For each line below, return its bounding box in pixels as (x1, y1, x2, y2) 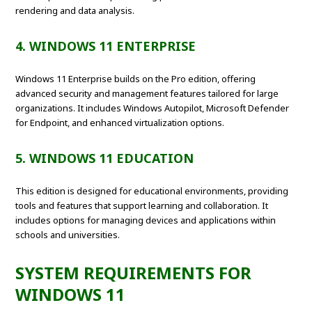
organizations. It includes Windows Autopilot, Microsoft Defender (15, 102, 290, 115)
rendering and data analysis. (15, 4, 135, 17)
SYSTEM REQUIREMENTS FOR (15, 261, 252, 285)
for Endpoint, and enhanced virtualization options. (15, 116, 225, 130)
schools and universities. (15, 228, 120, 242)
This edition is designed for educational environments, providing (15, 185, 289, 198)
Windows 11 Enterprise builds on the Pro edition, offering (15, 72, 256, 86)
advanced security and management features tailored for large (15, 87, 279, 100)
